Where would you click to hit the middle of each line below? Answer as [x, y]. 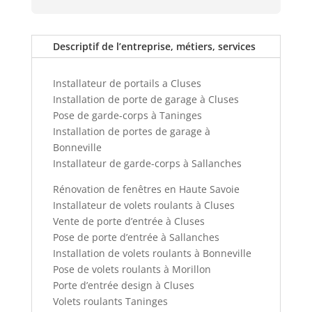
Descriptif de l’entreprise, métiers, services [154, 46]
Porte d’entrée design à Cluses [123, 285]
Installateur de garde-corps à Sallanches [150, 163]
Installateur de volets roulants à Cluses [143, 205]
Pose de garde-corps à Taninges [127, 115]
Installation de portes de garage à [131, 131]
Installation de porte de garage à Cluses [146, 99]
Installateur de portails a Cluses [127, 83]
